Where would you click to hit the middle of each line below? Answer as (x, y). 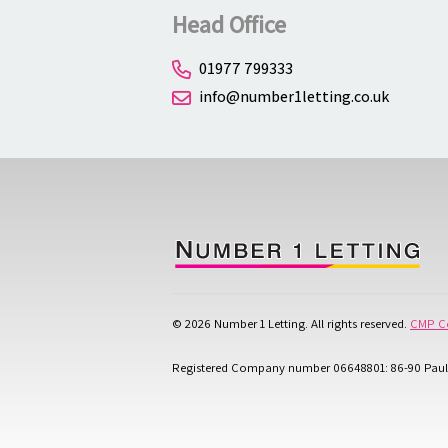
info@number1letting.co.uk (294, 97)
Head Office (229, 24)
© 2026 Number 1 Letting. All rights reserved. (291, 324)
